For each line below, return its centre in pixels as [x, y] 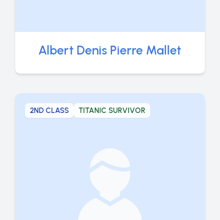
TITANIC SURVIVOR [112, 110]
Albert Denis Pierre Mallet [110, 50]
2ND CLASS [49, 110]
